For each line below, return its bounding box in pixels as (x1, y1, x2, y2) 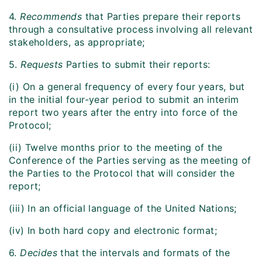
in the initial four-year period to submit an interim (9, 94, 239, 106)
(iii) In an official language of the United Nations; (9, 202, 237, 215)
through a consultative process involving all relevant (9, 23, 253, 36)
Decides (16, 247, 58, 259)
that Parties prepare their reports (82, 11, 241, 23)
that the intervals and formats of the (57, 247, 230, 259)
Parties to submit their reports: (63, 58, 211, 71)
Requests (17, 58, 63, 71)
